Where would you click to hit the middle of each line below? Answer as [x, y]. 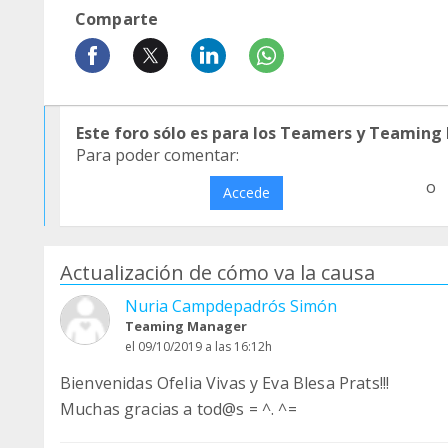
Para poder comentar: [157, 155]
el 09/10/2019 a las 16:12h [198, 346]
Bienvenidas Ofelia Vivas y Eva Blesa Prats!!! [225, 383]
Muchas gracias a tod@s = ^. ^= [178, 409]
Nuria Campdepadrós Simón [231, 306]
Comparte [117, 19]
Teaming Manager [186, 326]
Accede [246, 192]
